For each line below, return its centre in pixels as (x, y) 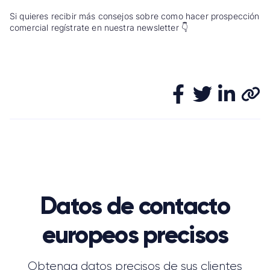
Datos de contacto (135, 206)
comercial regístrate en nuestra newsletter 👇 (99, 27)
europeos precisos (135, 234)
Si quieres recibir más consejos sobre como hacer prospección (135, 16)
